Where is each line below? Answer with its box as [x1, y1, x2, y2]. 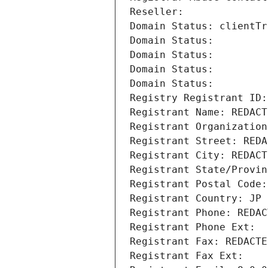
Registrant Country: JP [130, 193, 261, 205]
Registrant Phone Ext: [130, 221, 255, 233]
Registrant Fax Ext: [130, 250, 243, 262]
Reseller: [130, 6, 190, 18]
